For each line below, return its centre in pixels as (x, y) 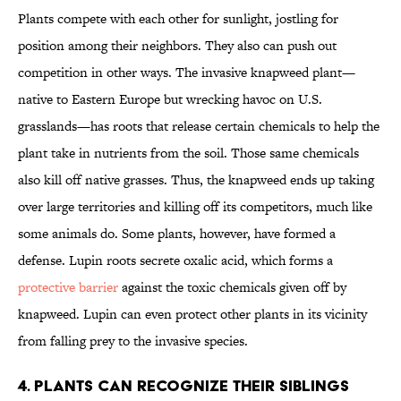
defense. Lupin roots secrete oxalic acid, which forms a (175, 260)
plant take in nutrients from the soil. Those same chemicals (188, 153)
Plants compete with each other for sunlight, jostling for (178, 19)
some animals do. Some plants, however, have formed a (177, 234)
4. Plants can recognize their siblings (186, 386)
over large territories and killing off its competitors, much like (195, 207)
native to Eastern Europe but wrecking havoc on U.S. (170, 99)
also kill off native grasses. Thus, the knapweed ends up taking (196, 180)
